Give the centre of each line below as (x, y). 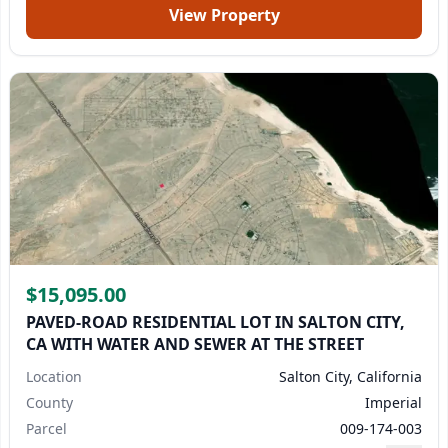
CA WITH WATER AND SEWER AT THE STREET (195, 344)
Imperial (393, 402)
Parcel (46, 428)
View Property (224, 15)
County (49, 402)
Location (54, 376)
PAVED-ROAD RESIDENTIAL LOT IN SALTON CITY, (215, 322)
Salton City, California (350, 376)
